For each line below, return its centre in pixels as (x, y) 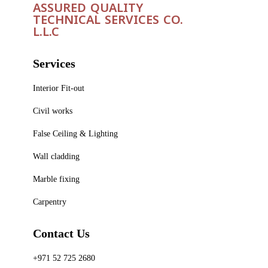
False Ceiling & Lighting (75, 133)
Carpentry (50, 202)
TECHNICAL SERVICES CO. (108, 19)
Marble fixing (56, 179)
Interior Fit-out (59, 88)
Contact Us (61, 233)
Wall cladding (56, 156)
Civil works (53, 111)
